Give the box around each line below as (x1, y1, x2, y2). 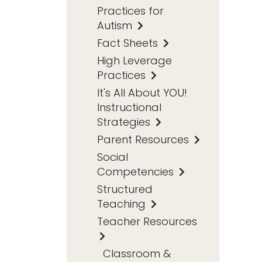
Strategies (97, 114, 153, 129)
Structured (97, 181, 153, 196)
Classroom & (103, 246, 171, 261)
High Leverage (97, 53, 172, 68)
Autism (97, 18, 135, 33)
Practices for (97, 3, 164, 18)
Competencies (97, 164, 177, 179)
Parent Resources (97, 132, 192, 147)
